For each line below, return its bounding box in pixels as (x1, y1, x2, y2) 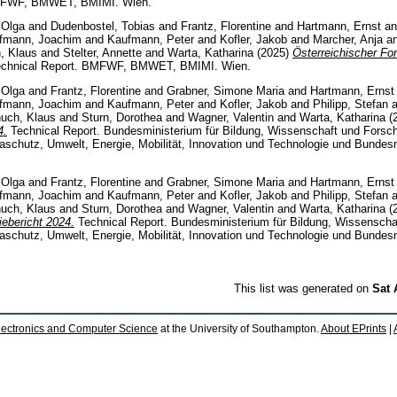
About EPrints (321, 323, 386, 334)
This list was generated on (234, 281, 372, 295)
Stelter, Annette (63, 46, 142, 60)
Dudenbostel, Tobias (51, 19, 155, 34)
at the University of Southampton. (158, 323, 321, 334)
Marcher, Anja (313, 33, 383, 47)
